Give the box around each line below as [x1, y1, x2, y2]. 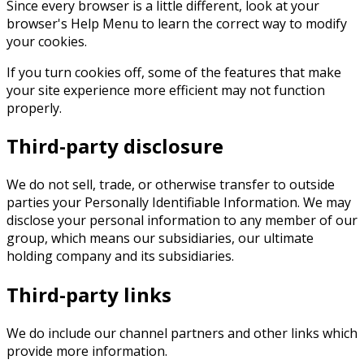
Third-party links [6, 281, 171, 309]
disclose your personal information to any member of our [6, 211, 357, 230]
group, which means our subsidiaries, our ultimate [6, 229, 314, 248]
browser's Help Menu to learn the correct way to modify [6, 14, 347, 32]
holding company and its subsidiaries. [6, 247, 234, 266]
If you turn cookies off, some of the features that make [6, 63, 341, 81]
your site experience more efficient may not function [6, 80, 325, 99]
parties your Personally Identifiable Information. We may [6, 193, 351, 212]
